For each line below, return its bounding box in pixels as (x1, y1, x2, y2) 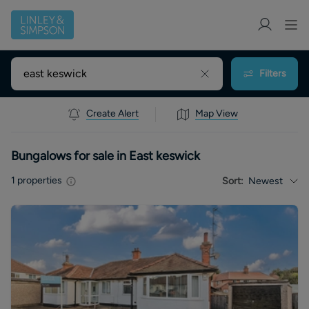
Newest (248, 175, 283, 188)
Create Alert (86, 107, 139, 119)
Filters (259, 68, 286, 80)
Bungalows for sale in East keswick (11, 148, 200, 163)
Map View (195, 107, 238, 119)
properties (15, 174, 62, 186)
